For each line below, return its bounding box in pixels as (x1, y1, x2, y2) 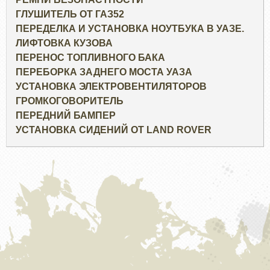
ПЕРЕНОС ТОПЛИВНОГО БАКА (16, 52, 165, 63)
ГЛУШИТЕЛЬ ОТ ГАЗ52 (16, 9, 124, 20)
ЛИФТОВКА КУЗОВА (16, 38, 113, 49)
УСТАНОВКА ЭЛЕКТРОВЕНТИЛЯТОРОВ (16, 81, 207, 92)
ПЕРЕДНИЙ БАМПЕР (16, 110, 116, 121)
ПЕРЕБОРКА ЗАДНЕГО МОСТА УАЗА (16, 67, 192, 78)
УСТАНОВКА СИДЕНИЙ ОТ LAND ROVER (16, 125, 212, 136)
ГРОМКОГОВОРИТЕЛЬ (16, 96, 124, 107)
